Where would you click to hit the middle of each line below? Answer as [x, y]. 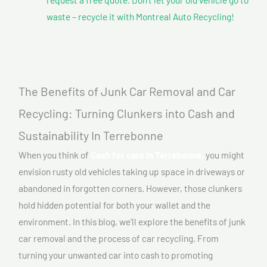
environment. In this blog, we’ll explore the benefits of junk [132, 222]
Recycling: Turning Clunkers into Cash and [127, 114]
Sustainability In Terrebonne [91, 136]
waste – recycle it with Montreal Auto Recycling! [140, 16]
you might [224, 155]
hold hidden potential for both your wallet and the [114, 205]
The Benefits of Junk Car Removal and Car [127, 91]
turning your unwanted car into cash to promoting [116, 255]
